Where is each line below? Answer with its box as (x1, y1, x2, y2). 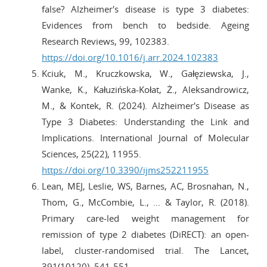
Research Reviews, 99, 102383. (42, 35, 169, 47)
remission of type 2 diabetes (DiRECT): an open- (42, 228, 249, 240)
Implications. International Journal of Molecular (42, 131, 249, 144)
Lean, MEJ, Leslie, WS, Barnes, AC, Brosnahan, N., (42, 179, 249, 192)
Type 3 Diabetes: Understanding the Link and (42, 115, 249, 128)
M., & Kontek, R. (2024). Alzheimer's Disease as (42, 99, 249, 111)
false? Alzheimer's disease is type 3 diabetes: (42, 2, 249, 15)
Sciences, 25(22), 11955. (42, 147, 141, 160)
